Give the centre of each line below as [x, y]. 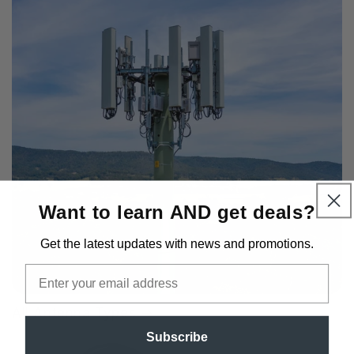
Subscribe [177, 337]
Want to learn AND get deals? [177, 212]
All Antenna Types [74, 313]
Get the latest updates [101, 243]
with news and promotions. [237, 243]
